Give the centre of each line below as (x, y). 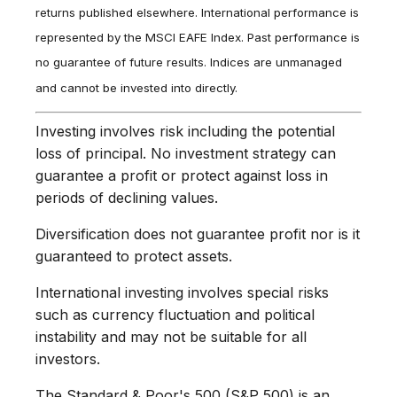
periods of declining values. (127, 197)
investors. (68, 358)
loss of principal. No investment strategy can (186, 153)
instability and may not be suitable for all (171, 336)
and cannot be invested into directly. (136, 87)
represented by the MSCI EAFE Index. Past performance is (198, 38)
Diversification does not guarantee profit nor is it (198, 234)
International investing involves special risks (182, 292)
